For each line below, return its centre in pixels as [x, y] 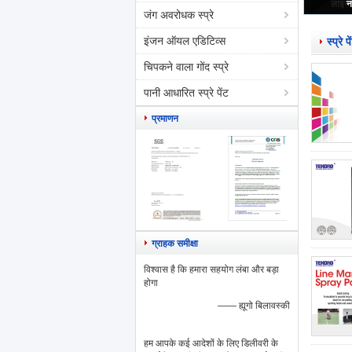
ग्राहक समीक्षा [175, 244]
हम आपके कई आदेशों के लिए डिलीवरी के [211, 343]
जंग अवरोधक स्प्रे [179, 15]
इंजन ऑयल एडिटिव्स [185, 41]
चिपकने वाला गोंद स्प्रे [186, 67]
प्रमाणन [165, 119]
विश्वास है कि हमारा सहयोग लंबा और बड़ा [211, 269]
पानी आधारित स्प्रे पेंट [186, 93]
